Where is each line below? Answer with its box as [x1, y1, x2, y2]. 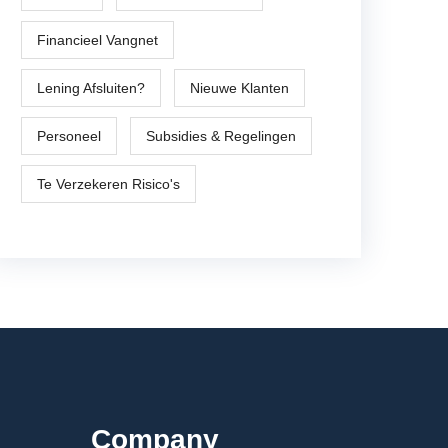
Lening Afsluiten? [37, 80, 145, 96]
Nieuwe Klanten [190, 80, 289, 96]
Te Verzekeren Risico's [37, 176, 180, 192]
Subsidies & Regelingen [146, 128, 296, 144]
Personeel [37, 128, 101, 144]
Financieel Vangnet [37, 32, 158, 48]
